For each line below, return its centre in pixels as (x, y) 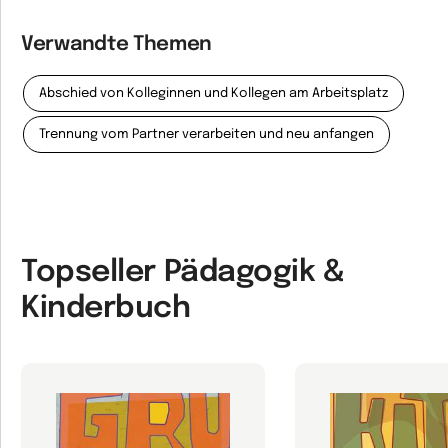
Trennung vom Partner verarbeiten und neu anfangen (206, 134)
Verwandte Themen (117, 44)
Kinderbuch (106, 308)
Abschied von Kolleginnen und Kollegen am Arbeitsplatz (213, 93)
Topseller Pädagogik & (183, 272)
